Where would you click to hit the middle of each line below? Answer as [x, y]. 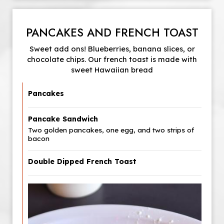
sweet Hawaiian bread [112, 70]
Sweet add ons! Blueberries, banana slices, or [112, 49]
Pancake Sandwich [63, 119]
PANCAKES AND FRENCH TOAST [112, 32]
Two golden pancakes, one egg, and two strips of [111, 130]
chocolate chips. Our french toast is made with [112, 59]
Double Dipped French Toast [82, 161]
